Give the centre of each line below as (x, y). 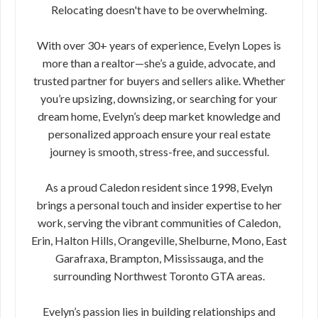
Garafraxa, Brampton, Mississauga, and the (159, 258)
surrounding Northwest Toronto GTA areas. (159, 276)
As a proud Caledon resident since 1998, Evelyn (159, 187)
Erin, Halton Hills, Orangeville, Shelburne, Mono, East (159, 240)
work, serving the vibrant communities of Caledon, (159, 223)
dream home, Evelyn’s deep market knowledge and (159, 116)
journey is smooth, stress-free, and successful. (159, 152)
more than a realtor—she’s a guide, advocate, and (159, 63)
